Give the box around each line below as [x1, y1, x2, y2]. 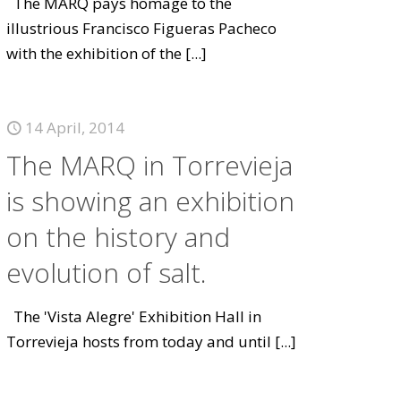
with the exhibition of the [6, 43, 183, 64]
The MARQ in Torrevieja [6, 147, 294, 183]
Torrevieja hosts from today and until [6, 331, 272, 352]
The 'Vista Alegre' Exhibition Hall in [6, 306, 262, 327]
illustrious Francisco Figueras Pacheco [6, 18, 277, 38]
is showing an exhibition [6, 183, 295, 219]
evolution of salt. [6, 254, 208, 291]
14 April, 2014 [25, 117, 125, 138]
